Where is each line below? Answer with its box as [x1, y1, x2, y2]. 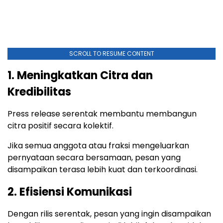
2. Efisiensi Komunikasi [7, 184, 132, 200]
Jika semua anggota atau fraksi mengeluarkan [7, 140, 189, 151]
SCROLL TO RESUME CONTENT [69, 49, 154, 58]
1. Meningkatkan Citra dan [7, 68, 153, 83]
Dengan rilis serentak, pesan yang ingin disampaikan [7, 208, 211, 220]
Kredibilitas [7, 84, 71, 100]
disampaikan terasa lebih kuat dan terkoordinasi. [7, 164, 198, 175]
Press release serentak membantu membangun [7, 108, 197, 119]
